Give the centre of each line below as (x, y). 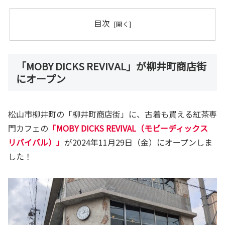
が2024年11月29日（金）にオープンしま (138, 142)
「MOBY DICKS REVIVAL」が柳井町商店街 (111, 66)
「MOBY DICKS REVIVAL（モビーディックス (128, 128)
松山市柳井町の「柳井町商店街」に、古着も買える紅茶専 (113, 114)
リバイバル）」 (36, 142)
